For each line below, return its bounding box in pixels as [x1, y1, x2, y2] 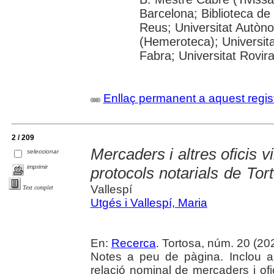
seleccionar [27, 147, 59, 155]
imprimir [27, 163, 48, 170]
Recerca [111, 237, 156, 250]
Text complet [23, 183, 53, 191]
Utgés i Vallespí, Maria [90, 196, 207, 210]
